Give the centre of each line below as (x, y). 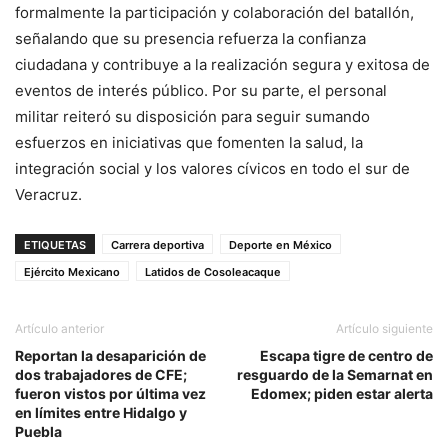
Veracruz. (48, 194)
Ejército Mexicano (72, 271)
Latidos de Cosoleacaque (213, 271)
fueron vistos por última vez (110, 393)
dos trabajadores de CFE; (101, 374)
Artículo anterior (59, 328)
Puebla (38, 431)
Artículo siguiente (384, 328)
